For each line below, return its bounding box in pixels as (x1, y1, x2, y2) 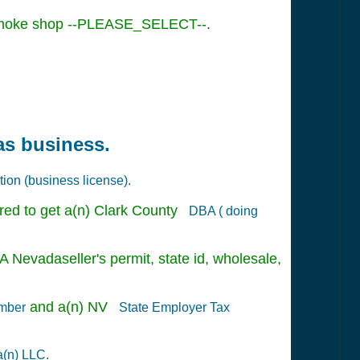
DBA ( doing (186, 204, 258, 219)
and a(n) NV (26, 298, 116, 315)
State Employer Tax (116, 300, 230, 314)
